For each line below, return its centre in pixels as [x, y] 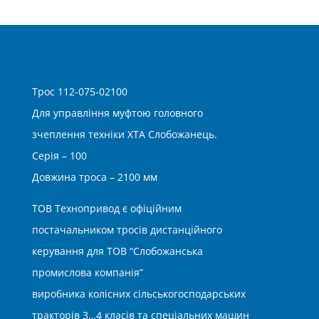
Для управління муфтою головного [117, 113]
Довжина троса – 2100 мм [94, 177]
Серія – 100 [59, 155]
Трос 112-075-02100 [79, 91]
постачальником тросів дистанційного [127, 229]
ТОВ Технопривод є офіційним [106, 208]
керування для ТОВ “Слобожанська [117, 251]
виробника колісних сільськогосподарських [138, 293]
